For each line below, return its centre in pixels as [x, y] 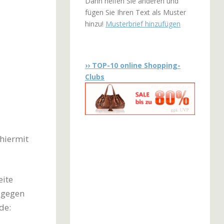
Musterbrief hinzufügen [143, 23]
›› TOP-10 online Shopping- [132, 65]
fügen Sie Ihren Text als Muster [135, 12]
